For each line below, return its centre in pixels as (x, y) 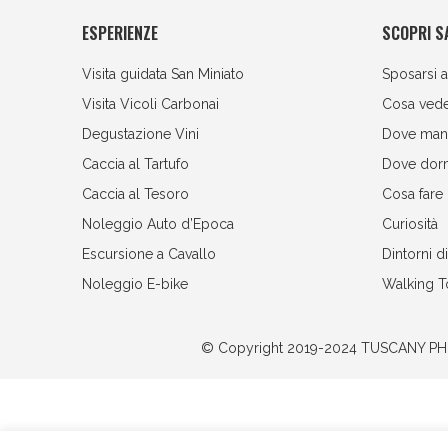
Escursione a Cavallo (149, 254)
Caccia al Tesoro (135, 194)
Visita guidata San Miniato (163, 74)
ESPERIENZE (120, 33)
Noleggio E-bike (135, 284)
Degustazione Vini (140, 134)
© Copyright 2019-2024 (280, 348)
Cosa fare (412, 194)
